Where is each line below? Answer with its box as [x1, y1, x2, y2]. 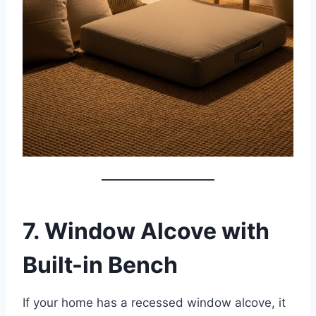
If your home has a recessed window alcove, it [23, 295, 286, 310]
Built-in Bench [23, 250, 178, 279]
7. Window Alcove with [23, 217, 269, 245]
